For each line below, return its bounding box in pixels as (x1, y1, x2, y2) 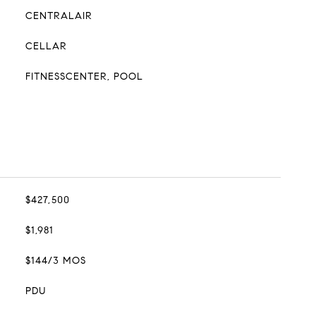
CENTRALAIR (25, 10, 92, 22)
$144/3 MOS (25, 255, 86, 267)
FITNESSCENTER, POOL (25, 71, 143, 83)
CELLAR (25, 40, 67, 52)
